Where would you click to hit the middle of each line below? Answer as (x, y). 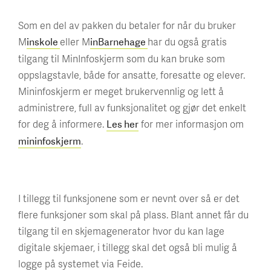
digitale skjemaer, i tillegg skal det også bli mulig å (128, 247)
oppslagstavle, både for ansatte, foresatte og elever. (132, 75)
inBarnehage (119, 42)
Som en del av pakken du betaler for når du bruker (127, 25)
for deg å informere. (62, 124)
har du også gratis (187, 41)
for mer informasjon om (191, 124)
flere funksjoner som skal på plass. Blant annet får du (133, 214)
